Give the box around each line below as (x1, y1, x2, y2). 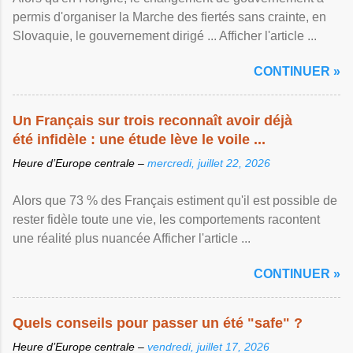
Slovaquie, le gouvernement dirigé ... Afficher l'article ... (13, 29, 317, 43)
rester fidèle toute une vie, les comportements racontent (13, 213, 320, 226)
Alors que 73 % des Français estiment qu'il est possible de (13, 194, 337, 207)
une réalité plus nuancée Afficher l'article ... (13, 232, 251, 245)
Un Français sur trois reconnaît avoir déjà (13, 113, 292, 128)
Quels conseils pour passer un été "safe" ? (13, 315, 303, 331)
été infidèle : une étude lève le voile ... (13, 132, 266, 147)
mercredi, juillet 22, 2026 (147, 157, 270, 169)
